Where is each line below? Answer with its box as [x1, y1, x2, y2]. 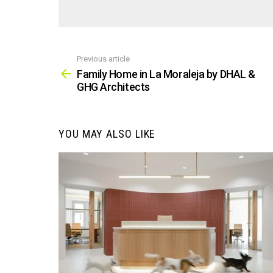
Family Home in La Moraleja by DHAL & [77, 68, 255, 81]
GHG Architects [77, 80, 150, 94]
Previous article [77, 54, 130, 63]
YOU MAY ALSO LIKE [58, 127, 156, 141]
